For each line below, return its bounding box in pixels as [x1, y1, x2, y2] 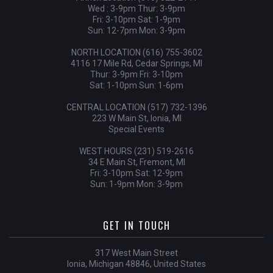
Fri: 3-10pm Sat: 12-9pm [90, 168, 183, 178]
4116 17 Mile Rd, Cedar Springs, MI [71, 58, 202, 68]
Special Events [108, 124, 165, 134]
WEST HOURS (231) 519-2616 [79, 146, 194, 156]
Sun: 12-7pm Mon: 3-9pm [88, 26, 185, 35]
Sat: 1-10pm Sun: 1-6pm [90, 80, 183, 90]
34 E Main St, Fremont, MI [88, 157, 185, 167]
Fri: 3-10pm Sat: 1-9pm [93, 15, 180, 24]
